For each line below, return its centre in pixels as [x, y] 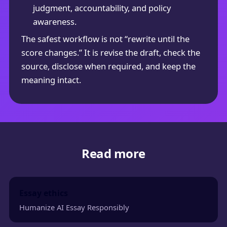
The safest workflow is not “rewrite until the [105, 39]
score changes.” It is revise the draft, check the [110, 53]
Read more [113, 153]
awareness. [54, 21]
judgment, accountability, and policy [102, 8]
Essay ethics [44, 193]
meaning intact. [51, 80]
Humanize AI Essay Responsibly [74, 207]
